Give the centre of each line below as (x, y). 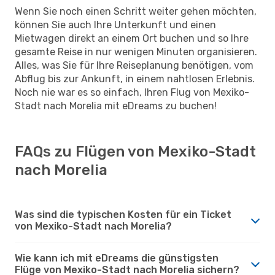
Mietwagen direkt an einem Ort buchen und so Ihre (132, 38)
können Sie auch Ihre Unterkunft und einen (115, 25)
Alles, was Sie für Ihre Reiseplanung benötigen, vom (134, 65)
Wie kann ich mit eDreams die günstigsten (117, 258)
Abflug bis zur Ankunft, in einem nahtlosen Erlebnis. (135, 79)
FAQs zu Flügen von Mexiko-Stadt (135, 151)
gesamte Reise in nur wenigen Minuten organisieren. (136, 52)
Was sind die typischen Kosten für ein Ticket (123, 214)
